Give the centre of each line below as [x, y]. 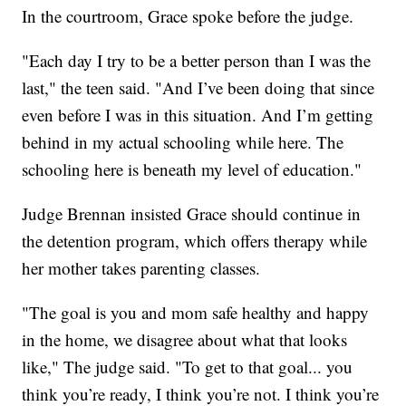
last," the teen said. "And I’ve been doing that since [198, 88]
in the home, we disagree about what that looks [185, 340]
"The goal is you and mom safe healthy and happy [196, 313]
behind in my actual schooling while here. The [183, 142]
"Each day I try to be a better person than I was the [197, 61]
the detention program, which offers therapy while [195, 241]
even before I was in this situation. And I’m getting [198, 115]
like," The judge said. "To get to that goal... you [188, 367]
